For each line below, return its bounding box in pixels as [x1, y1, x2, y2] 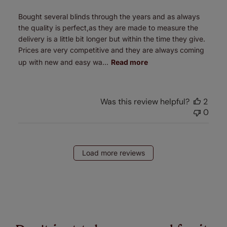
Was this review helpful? [100, 96, 190, 107]
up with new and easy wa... [18, 57, 108, 66]
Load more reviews [82, 148, 145, 157]
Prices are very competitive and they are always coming [18, 46, 204, 54]
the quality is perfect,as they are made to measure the [18, 23, 198, 32]
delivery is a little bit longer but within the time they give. [18, 34, 205, 43]
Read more [110, 57, 148, 66]
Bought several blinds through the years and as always [18, 12, 200, 21]
